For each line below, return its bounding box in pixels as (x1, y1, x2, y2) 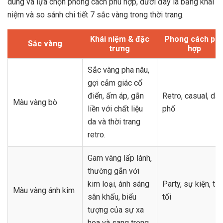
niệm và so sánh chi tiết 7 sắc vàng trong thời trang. (7, 9, 184, 19)
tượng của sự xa (88, 205, 144, 215)
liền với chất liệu (88, 104, 143, 113)
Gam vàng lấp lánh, (88, 153, 152, 163)
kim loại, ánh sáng (88, 179, 149, 189)
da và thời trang (88, 116, 140, 126)
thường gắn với (88, 166, 139, 176)
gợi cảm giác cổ (88, 78, 142, 88)
